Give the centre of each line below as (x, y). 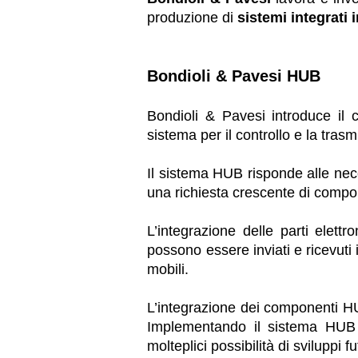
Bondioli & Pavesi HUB (234, 76)
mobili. (168, 269)
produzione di (193, 17)
